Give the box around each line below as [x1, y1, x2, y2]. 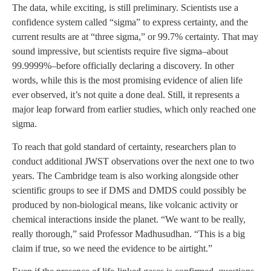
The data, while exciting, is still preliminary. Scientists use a [12, 2, 238, 13]
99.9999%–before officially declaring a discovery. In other [12, 60, 234, 71]
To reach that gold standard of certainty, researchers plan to [12, 142, 236, 152]
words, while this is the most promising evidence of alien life [12, 74, 243, 85]
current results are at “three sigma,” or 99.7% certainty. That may [12, 31, 258, 42]
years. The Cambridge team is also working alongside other [12, 171, 238, 181]
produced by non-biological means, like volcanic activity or [12, 200, 238, 211]
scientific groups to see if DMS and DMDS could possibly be [12, 185, 246, 196]
